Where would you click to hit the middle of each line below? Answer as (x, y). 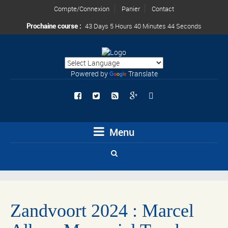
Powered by (90, 74)
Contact (163, 9)
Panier (131, 9)
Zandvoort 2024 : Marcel (102, 210)
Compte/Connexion (82, 9)
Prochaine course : (54, 26)
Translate (143, 74)
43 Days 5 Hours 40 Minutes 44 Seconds (143, 26)
